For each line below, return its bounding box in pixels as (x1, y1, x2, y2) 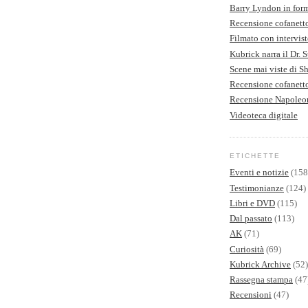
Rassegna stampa (230, 274, 293, 285)
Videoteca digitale (230, 109, 298, 120)
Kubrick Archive (230, 258, 291, 269)
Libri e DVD (230, 197, 275, 208)
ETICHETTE (230, 151, 281, 159)
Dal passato (230, 213, 272, 224)
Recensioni (230, 289, 272, 300)
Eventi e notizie (230, 167, 289, 178)
